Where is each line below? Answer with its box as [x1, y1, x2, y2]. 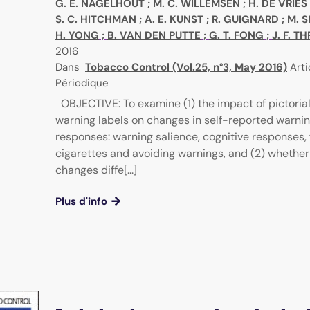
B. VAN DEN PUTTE [107, 28, 201, 43]
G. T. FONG [209, 28, 264, 43]
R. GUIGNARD [212, 12, 279, 27]
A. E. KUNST [145, 12, 203, 27]
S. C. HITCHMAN [55, 12, 136, 27]
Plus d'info [55, 194, 107, 209]
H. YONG [55, 28, 99, 43]
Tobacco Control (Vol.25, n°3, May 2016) [85, 60, 287, 75]
